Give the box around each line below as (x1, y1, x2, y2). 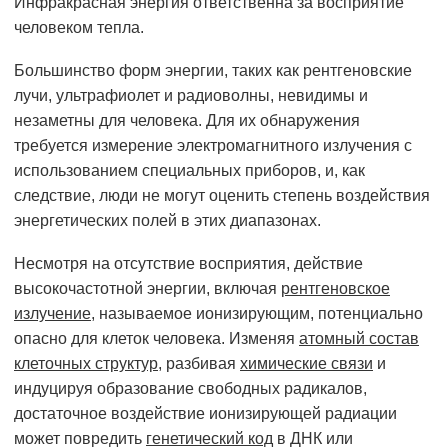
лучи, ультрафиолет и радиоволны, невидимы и (14, 87, 368, 105)
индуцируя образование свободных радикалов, (14, 380, 367, 398)
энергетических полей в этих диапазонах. (14, 212, 321, 230)
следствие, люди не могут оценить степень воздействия (14, 187, 430, 205)
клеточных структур (14, 355, 158, 373)
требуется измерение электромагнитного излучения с (14, 137, 412, 155)
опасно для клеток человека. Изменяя (14, 330, 299, 348)
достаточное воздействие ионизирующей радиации (14, 405, 397, 423)
